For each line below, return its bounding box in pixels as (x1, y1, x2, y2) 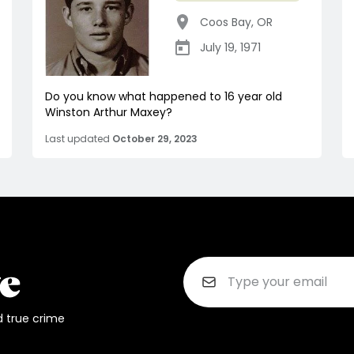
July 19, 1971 (200, 40, 261, 55)
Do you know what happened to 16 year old (45, 88, 282, 104)
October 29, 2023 (112, 132, 198, 145)
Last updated (45, 132, 110, 145)
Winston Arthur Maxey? (45, 104, 172, 120)
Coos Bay (200, 14, 251, 30)
